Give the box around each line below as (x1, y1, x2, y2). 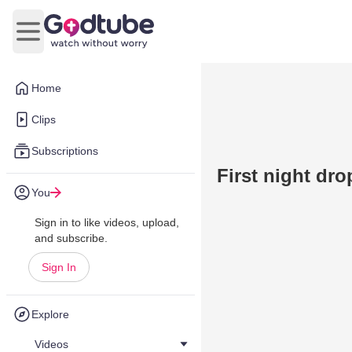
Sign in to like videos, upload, (35, 216, 179, 229)
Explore (31, 308, 69, 321)
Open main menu (27, 32, 123, 46)
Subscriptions (31, 145, 98, 157)
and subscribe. (35, 232, 108, 244)
